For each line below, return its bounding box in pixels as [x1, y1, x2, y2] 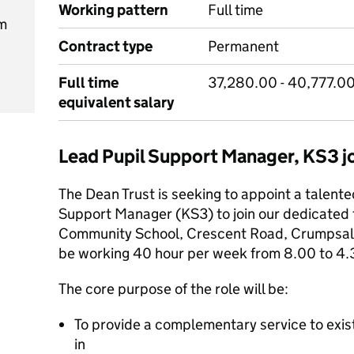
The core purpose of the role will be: [58, 280, 288, 298]
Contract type [58, 37, 153, 55]
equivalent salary [58, 93, 174, 111]
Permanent [208, 37, 279, 55]
